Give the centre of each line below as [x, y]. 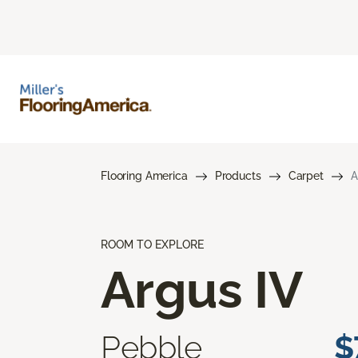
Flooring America [144, 175]
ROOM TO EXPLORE [152, 244]
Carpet [306, 175]
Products [238, 175]
